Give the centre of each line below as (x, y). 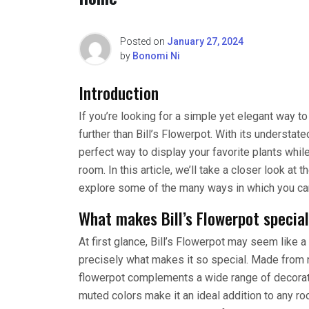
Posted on (143, 41)
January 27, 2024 (205, 41)
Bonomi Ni (156, 56)
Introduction (119, 92)
